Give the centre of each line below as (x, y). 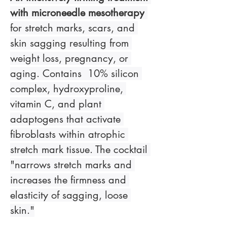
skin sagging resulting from (71, 43)
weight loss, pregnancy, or (71, 58)
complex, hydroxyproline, (68, 89)
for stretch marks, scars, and (74, 28)
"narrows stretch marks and (72, 165)
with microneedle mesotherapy (77, 13)
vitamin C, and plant (57, 104)
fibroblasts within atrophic (69, 134)
